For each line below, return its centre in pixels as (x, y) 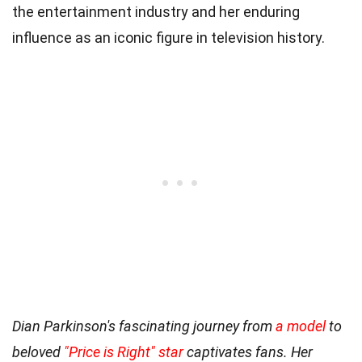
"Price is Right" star (124, 351)
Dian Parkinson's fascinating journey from (144, 326)
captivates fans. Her (248, 351)
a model (301, 326)
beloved (38, 351)
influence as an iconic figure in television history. (168, 37)
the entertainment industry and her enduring (156, 11)
